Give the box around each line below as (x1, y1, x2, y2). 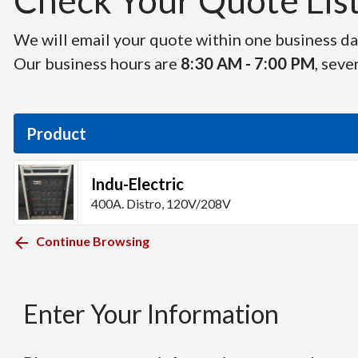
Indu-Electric (91, 174, 184, 193)
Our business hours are (14, 54, 181, 73)
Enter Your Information (23, 298, 279, 329)
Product (26, 124, 86, 143)
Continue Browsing (36, 233, 149, 249)
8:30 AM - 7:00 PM (181, 54, 315, 73)
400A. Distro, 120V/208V (91, 196, 231, 211)
